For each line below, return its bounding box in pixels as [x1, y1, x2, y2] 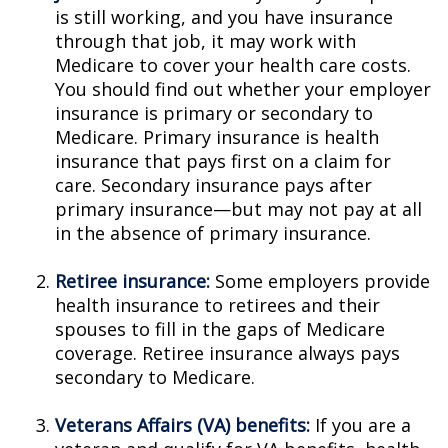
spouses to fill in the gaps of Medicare [55, 317, 385, 341]
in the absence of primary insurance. [55, 221, 371, 245]
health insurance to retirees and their [55, 293, 380, 317]
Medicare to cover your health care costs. [55, 53, 411, 77]
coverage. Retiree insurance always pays [55, 341, 400, 365]
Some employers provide [210, 269, 430, 293]
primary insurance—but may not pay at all [55, 197, 422, 221]
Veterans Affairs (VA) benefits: [55, 413, 310, 437]
